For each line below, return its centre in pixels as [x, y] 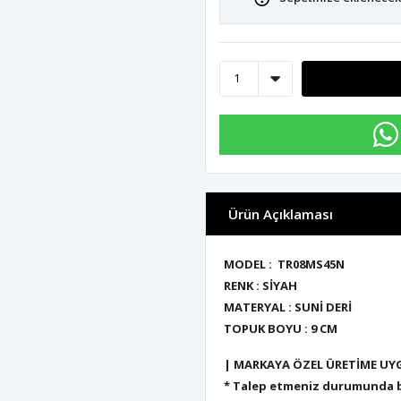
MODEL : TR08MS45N [284, 264]
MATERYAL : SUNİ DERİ [288, 307]
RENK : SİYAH [260, 285]
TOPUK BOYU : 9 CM [281, 328]
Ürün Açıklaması [281, 213]
